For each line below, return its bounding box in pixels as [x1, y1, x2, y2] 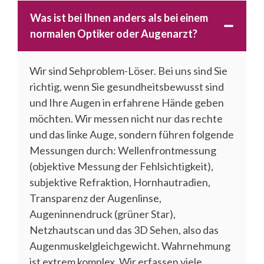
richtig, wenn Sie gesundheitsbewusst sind [29, 80, 224, 93]
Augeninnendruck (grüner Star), [29, 207, 176, 220]
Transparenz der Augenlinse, [29, 191, 161, 204]
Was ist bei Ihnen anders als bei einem [30, 11, 208, 24]
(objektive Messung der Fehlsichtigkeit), [29, 159, 213, 173]
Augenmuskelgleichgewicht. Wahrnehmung [29, 239, 230, 252]
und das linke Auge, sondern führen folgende [29, 127, 234, 141]
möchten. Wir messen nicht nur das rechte [29, 111, 223, 125]
